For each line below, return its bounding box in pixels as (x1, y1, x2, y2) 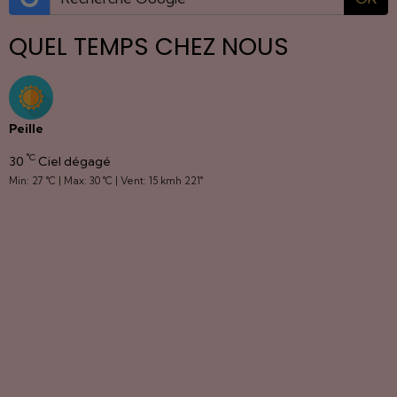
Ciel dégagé (35, 152, 111, 169)
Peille (9, 120, 43, 136)
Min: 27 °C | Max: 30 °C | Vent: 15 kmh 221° (9, 174, 203, 187)
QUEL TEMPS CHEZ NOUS (9, 28, 289, 64)
